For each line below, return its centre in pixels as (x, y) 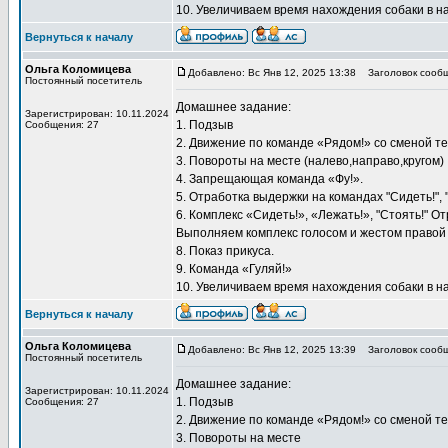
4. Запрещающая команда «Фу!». (269, 179)
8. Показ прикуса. (225, 251)
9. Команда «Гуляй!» (234, 269)
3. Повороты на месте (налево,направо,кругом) (310, 161)
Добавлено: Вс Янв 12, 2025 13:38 (272, 72)
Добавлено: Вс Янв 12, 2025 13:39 (272, 349)
